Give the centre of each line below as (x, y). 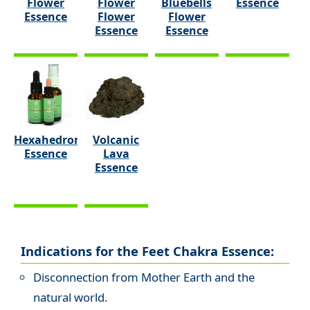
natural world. (70, 298)
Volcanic (116, 139)
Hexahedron (48, 139)
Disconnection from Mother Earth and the (144, 277)
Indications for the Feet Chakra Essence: (147, 251)
